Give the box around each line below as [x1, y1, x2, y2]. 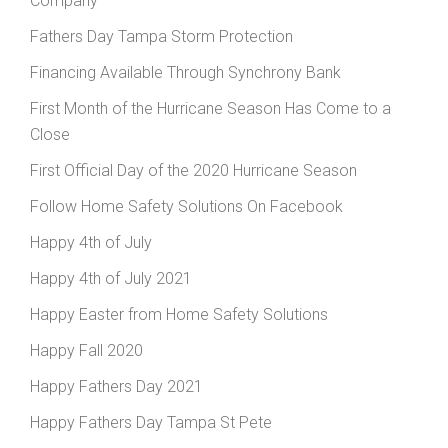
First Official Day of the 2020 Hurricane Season [30, 161, 357, 181]
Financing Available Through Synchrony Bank [30, 63, 341, 83]
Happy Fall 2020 [30, 341, 143, 361]
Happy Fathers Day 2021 [30, 377, 203, 397]
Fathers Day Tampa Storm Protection [30, 27, 293, 47]
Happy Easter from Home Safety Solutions [30, 305, 328, 325]
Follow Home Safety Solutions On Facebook [30, 197, 343, 217]
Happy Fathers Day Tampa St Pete [30, 413, 272, 433]
